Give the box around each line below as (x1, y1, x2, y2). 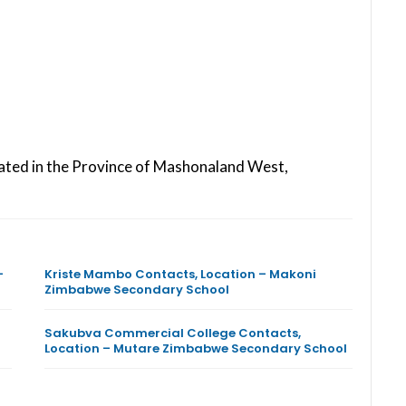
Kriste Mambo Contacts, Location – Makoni (43, 265, 316, 283)
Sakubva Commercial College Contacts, (43, 324, 301, 342)
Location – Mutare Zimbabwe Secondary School (43, 339, 347, 357)
